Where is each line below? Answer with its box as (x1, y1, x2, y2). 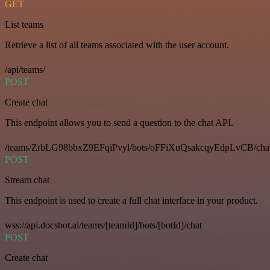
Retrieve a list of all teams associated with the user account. (5, 40, 229, 51)
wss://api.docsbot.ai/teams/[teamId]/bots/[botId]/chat (5, 220, 202, 231)
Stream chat (5, 175, 49, 186)
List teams (5, 19, 43, 30)
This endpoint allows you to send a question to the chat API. (5, 118, 233, 128)
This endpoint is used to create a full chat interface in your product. (5, 195, 258, 206)
